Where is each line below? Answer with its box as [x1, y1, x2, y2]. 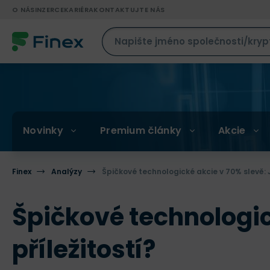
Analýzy [51, 166, 82, 177]
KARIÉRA [63, 5, 94, 14]
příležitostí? [12, 233, 155, 266]
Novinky [22, 123, 64, 137]
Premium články [99, 123, 182, 137]
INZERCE [34, 5, 64, 14]
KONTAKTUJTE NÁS [93, 5, 165, 14]
